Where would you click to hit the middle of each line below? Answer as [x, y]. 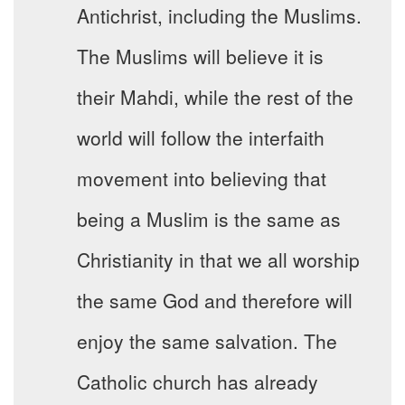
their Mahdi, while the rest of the [215, 97]
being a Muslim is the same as [209, 219]
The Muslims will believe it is [200, 57]
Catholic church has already [198, 382]
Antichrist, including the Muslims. [219, 16]
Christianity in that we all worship [218, 260]
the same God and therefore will [215, 301]
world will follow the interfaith [201, 138]
